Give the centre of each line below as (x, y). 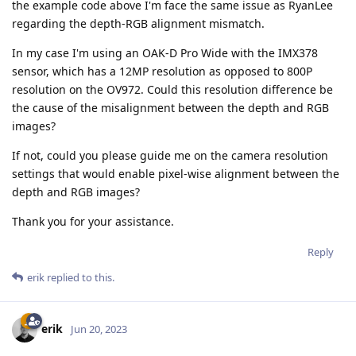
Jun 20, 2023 (99, 329)
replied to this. (79, 278)
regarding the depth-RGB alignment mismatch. (138, 24)
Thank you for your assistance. (93, 222)
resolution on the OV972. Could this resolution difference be (172, 90)
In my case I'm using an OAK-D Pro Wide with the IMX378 (165, 53)
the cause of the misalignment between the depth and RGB (170, 108)
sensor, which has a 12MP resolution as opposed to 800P (162, 72)
